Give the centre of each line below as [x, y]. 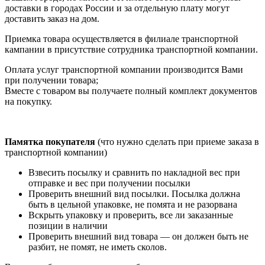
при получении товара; [51, 80]
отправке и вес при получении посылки [109, 183]
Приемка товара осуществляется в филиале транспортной [122, 38]
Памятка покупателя [50, 141]
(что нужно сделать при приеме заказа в [177, 141]
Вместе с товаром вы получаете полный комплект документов [131, 91]
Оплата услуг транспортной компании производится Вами [124, 69]
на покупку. [28, 101]
